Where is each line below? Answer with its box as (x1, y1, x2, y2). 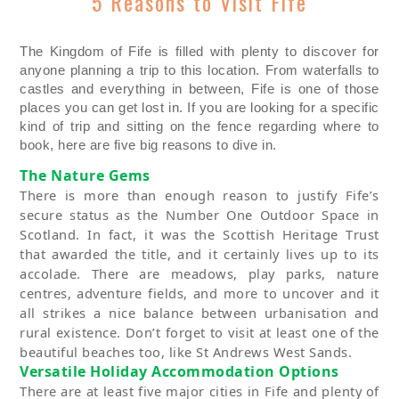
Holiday (90, 362, 148, 382)
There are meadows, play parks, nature (91, 265, 379, 283)
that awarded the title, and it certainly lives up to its (20, 245, 379, 264)
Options (274, 362, 339, 382)
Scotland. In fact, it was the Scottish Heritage (20, 225, 346, 244)
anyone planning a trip (20, 63, 165, 78)
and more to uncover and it (187, 284, 379, 303)
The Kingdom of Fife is (20, 45, 169, 60)
